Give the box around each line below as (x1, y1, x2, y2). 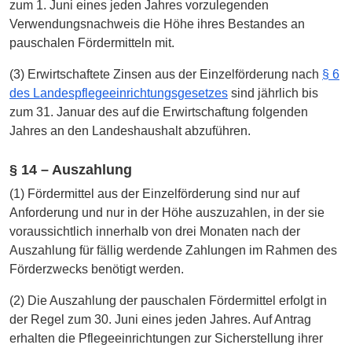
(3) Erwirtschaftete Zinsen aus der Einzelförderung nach (9, 67, 322, 81)
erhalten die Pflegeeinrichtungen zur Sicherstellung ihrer (9, 332, 323, 346)
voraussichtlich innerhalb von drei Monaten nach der (9, 225, 300, 239)
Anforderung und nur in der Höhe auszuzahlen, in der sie (9, 206, 324, 220)
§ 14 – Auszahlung (9, 162, 132, 178)
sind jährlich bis (228, 86, 318, 100)
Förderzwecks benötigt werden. (9, 262, 184, 277)
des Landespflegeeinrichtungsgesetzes (9, 86, 228, 100)
